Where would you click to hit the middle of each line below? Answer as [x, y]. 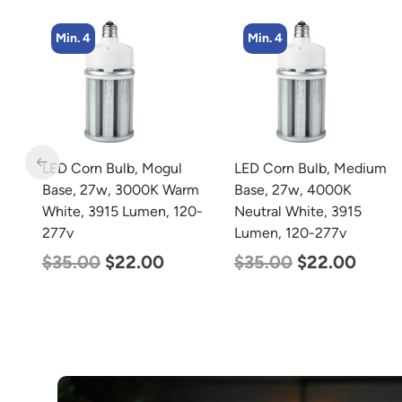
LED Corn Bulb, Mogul [112, 168]
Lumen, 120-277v [290, 233]
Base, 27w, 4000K [293, 190]
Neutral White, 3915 [298, 211]
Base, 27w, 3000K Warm [121, 190]
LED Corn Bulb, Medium [310, 168]
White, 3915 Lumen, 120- [122, 211]
